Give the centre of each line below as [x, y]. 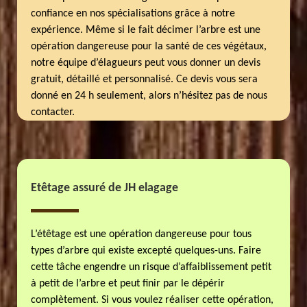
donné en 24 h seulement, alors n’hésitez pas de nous [149, 96]
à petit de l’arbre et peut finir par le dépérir [128, 284]
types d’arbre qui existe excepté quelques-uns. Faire [146, 251]
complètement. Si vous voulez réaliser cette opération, [152, 300]
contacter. [53, 112]
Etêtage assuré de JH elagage [105, 188]
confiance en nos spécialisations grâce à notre [133, 14]
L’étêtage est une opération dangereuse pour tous [142, 234]
